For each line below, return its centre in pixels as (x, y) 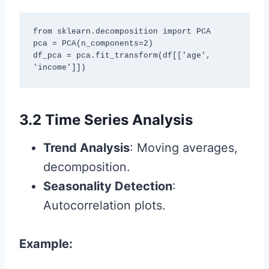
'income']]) (59, 68)
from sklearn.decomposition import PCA (122, 32)
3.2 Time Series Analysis (106, 119)
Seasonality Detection (108, 186)
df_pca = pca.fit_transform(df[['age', (122, 56)
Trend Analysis (86, 147)
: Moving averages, (184, 147)
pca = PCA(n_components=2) (93, 44)
